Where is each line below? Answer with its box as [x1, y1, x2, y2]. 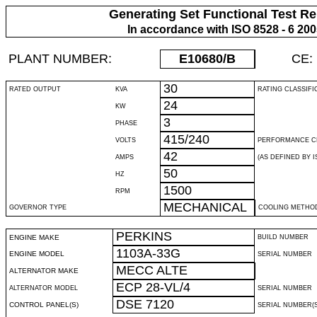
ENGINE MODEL [9, 250, 64, 258]
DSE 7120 [116, 297, 174, 311]
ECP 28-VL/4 [116, 280, 190, 294]
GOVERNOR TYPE [9, 204, 67, 211]
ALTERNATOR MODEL [9, 284, 78, 292]
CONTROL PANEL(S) [9, 301, 79, 309]
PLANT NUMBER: [8, 52, 112, 66]
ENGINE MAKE [9, 234, 59, 241]
